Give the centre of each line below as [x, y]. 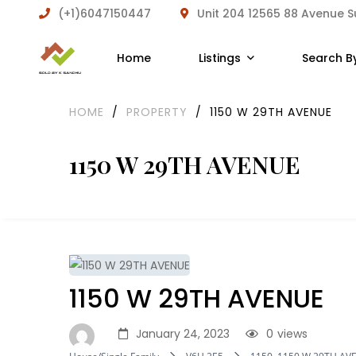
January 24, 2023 [183, 334]
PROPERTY [157, 112]
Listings [219, 58]
